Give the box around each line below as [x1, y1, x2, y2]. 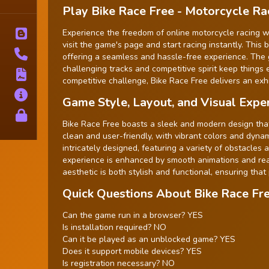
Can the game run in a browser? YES [62, 209, 203, 221]
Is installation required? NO [62, 221, 166, 233]
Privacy [40, 109, 71, 121]
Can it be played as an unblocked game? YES [62, 233, 235, 245]
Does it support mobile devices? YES [62, 245, 202, 257]
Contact [40, 48, 71, 60]
